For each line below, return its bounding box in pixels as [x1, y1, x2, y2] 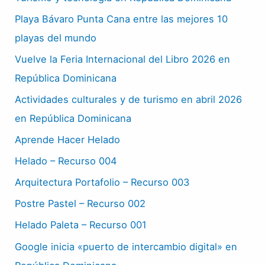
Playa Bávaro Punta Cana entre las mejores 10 [15, 12, 228, 25]
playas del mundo [15, 31, 97, 44]
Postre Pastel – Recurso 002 [15, 198, 146, 210]
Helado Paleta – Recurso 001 [15, 219, 147, 231]
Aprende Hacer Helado [15, 134, 121, 146]
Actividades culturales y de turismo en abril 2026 [15, 93, 243, 105]
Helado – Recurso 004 [15, 155, 118, 167]
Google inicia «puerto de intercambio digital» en [15, 240, 238, 253]
